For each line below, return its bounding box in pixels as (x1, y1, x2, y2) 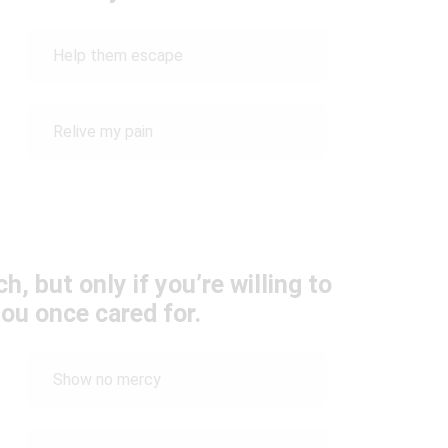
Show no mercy (52, 369, 161, 389)
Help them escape (52, 45, 183, 65)
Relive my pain (52, 121, 153, 141)
